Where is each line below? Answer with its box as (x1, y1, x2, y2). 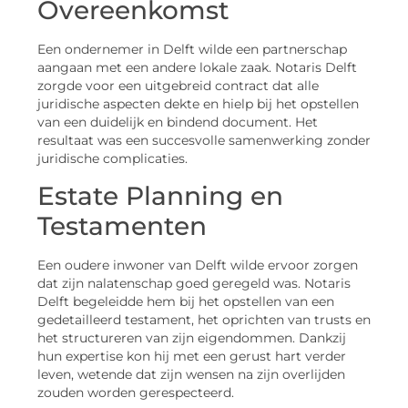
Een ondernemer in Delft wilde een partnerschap (37, 42, 347, 57)
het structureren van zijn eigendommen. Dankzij (37, 330, 346, 345)
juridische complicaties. (37, 151, 188, 167)
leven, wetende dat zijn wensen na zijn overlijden (37, 366, 345, 382)
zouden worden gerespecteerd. (37, 384, 234, 400)
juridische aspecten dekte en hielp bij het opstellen (37, 97, 359, 112)
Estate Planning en (37, 179, 283, 211)
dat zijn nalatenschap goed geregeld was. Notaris (37, 275, 351, 291)
